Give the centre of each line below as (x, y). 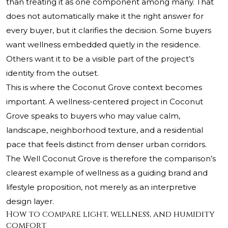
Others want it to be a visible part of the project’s (100, 59)
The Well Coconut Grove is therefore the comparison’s (111, 159)
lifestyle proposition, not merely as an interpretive (101, 187)
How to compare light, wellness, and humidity (110, 215)
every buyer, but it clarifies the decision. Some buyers (109, 31)
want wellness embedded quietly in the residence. (103, 45)
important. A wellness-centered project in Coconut (105, 102)
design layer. (30, 202)
